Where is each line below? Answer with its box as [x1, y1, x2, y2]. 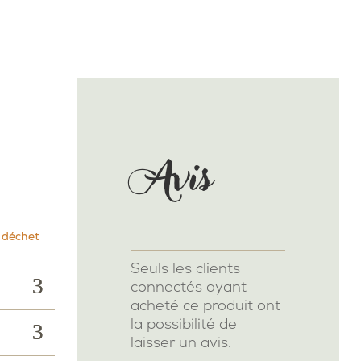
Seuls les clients [131, 258, 241, 277]
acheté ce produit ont [131, 295, 281, 314]
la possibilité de [131, 313, 238, 333]
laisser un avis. [131, 332, 232, 351]
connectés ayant [131, 276, 247, 296]
